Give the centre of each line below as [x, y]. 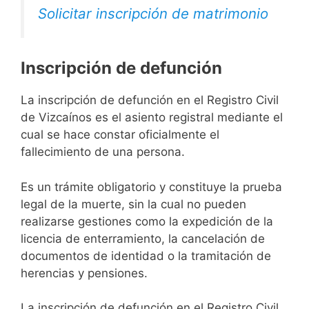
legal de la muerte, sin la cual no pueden [133, 204]
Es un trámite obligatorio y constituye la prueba [151, 187]
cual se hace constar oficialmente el [120, 135]
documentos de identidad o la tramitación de [146, 256]
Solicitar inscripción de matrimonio [153, 13]
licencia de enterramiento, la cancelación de [143, 238]
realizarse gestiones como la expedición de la [147, 221]
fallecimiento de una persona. [103, 152]
